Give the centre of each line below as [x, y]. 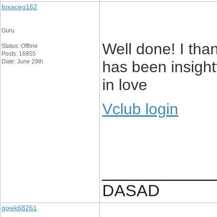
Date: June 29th [22, 62]
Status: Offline [20, 46]
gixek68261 [19, 208]
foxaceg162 [19, 7]
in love [125, 85]
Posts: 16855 [19, 54]
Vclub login [140, 109]
